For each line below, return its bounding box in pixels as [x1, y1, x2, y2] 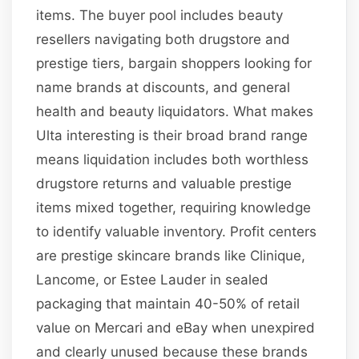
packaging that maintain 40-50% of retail [36, 295, 301, 312]
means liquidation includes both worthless [36, 151, 309, 167]
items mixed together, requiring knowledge [36, 199, 312, 216]
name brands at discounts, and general [36, 79, 291, 95]
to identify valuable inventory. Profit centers [36, 223, 317, 240]
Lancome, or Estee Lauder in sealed [36, 271, 269, 288]
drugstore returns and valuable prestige [36, 175, 292, 192]
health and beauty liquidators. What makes [36, 103, 314, 119]
